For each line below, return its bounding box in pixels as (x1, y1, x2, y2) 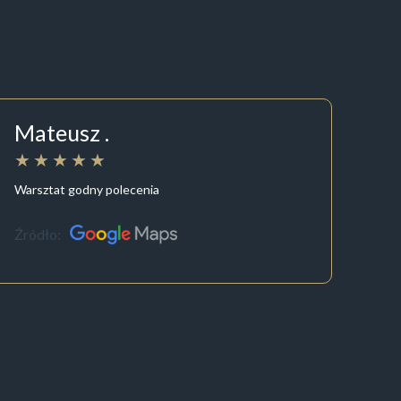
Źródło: (14, 226, 62, 243)
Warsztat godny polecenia (14, 181, 160, 197)
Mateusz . (14, 119, 110, 147)
